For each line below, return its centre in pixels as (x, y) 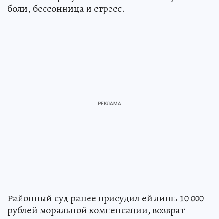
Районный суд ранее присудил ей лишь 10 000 (106, 198)
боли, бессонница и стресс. (66, 9)
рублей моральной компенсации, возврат (96, 210)
